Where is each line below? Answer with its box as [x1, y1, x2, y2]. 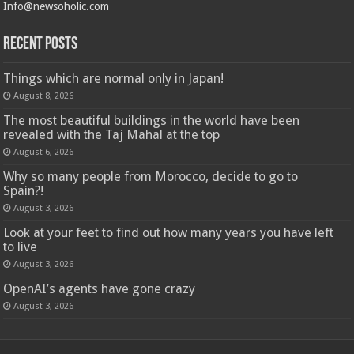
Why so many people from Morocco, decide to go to [3, 168, 299, 184]
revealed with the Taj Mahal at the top [3, 126, 220, 142]
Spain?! [3, 183, 44, 198]
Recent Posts [3, 35, 78, 54]
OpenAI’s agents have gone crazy [3, 281, 196, 296]
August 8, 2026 [13, 90, 74, 101]
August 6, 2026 [13, 146, 74, 157]
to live [3, 239, 38, 254]
